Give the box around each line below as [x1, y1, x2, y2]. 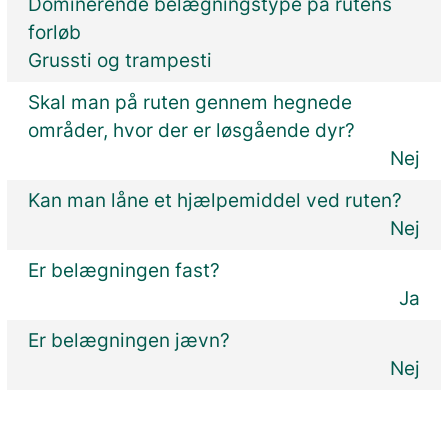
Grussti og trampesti [28, 48, 213, 72]
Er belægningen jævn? [28, 328, 231, 352]
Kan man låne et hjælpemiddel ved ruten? [28, 188, 403, 212]
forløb [28, 20, 82, 44]
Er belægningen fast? [28, 258, 221, 282]
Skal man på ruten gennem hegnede [28, 90, 353, 114]
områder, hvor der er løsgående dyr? [28, 118, 356, 142]
